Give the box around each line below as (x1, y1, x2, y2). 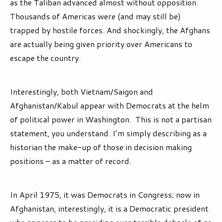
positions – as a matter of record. (10, 155, 131, 167)
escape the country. (10, 52, 81, 64)
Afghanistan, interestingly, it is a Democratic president (10, 203, 209, 215)
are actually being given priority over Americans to (10, 38, 192, 50)
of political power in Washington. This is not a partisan (10, 113, 212, 125)
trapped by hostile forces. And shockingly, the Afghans (10, 24, 210, 36)
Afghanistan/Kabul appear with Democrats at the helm (10, 100, 209, 111)
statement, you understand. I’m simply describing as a (10, 127, 207, 139)
